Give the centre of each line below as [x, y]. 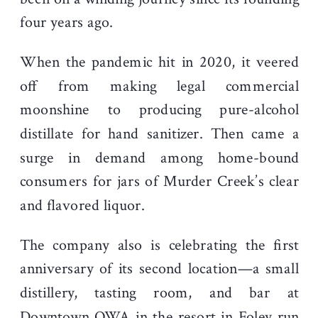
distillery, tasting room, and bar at [160, 292]
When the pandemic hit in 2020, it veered [160, 62]
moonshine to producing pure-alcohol [160, 110]
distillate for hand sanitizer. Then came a [160, 133]
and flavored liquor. [83, 205]
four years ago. [67, 22]
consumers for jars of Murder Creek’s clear [160, 181]
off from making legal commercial [160, 86]
